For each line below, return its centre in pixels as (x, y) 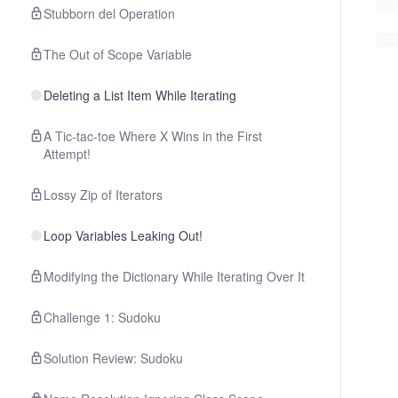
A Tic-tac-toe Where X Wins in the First (153, 136)
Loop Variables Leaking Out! (123, 235)
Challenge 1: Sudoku (102, 317)
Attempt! (67, 154)
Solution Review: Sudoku (113, 358)
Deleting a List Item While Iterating (140, 95)
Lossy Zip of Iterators (103, 195)
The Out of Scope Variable (118, 54)
